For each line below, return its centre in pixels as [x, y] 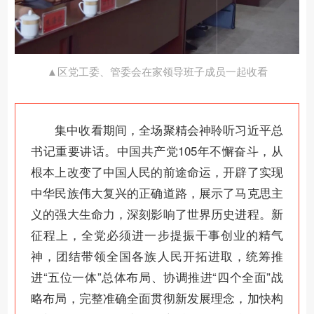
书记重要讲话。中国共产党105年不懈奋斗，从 [157, 151]
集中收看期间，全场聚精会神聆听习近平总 [169, 130]
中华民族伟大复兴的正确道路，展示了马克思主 [157, 193]
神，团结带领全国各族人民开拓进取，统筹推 [157, 256]
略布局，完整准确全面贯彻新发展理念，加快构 [157, 298]
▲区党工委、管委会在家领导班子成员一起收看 [157, 71]
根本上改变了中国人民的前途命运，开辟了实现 [157, 172]
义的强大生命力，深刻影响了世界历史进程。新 [157, 214]
